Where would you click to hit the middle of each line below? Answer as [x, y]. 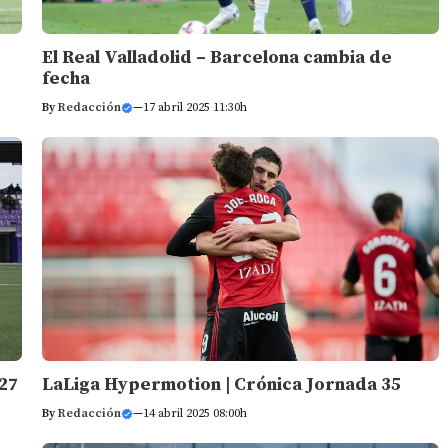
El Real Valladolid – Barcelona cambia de [216, 57]
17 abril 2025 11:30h [194, 107]
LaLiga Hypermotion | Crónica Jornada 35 [221, 384]
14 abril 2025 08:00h [194, 413]
